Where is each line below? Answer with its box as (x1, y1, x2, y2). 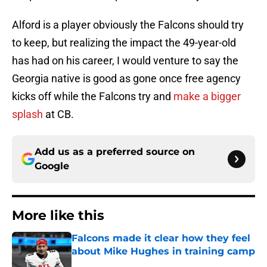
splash (12, 108, 43, 121)
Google (35, 160, 69, 172)
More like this (12, 207, 104, 224)
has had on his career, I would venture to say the (12, 54, 238, 67)
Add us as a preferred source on (35, 146, 195, 158)
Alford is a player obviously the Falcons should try (12, 18, 244, 32)
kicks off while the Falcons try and (12, 90, 173, 103)
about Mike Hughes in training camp (72, 246, 255, 257)
